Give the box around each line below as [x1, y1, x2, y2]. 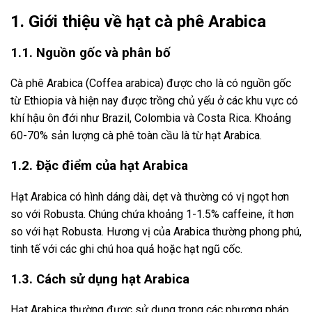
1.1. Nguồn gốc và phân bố [10, 45, 171, 61]
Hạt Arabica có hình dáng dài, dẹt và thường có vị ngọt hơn [10, 189, 289, 203]
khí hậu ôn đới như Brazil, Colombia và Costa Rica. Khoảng [10, 111, 291, 125]
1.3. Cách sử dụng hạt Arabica [10, 271, 189, 287]
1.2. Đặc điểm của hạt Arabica [10, 158, 188, 174]
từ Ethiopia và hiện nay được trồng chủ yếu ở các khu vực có [10, 94, 298, 108]
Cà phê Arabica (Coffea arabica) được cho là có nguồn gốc [10, 77, 291, 91]
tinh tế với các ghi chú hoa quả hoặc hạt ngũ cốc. [10, 242, 242, 256]
